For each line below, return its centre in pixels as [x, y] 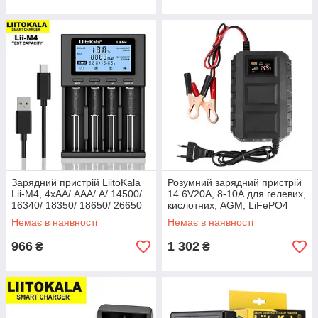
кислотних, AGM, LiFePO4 [228, 205]
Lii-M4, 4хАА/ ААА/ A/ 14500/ [77, 194]
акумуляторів [198, 216]
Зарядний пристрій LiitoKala [76, 182]
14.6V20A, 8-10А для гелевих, [237, 194]
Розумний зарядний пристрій [235, 182]
